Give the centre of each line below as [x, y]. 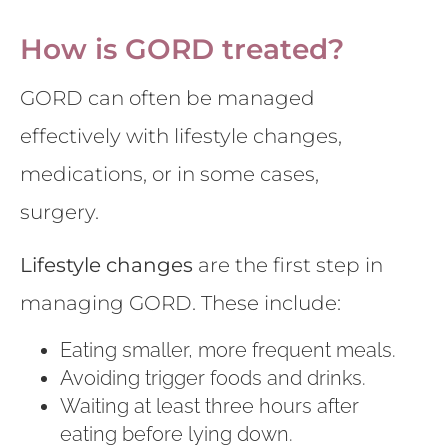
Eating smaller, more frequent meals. [228, 350]
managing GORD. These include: [180, 302]
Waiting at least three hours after [209, 406]
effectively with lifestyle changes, [181, 136]
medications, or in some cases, [169, 174]
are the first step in [288, 264]
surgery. [59, 212]
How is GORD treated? [182, 49]
